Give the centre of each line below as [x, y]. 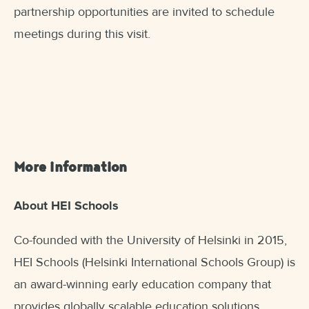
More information [71, 169]
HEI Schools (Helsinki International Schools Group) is [154, 262]
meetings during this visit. [82, 34]
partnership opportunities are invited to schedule [144, 12]
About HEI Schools [66, 206]
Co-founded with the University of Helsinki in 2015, [150, 240]
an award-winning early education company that [142, 285]
